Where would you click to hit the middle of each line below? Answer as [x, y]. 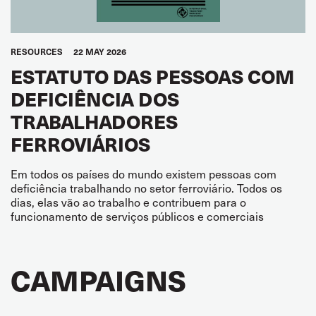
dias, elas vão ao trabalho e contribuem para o [128, 202]
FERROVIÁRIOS [80, 144]
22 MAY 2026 [100, 51]
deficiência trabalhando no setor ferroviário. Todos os [146, 188]
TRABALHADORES [94, 121]
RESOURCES [37, 51]
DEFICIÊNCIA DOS [95, 98]
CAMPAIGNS [98, 280]
